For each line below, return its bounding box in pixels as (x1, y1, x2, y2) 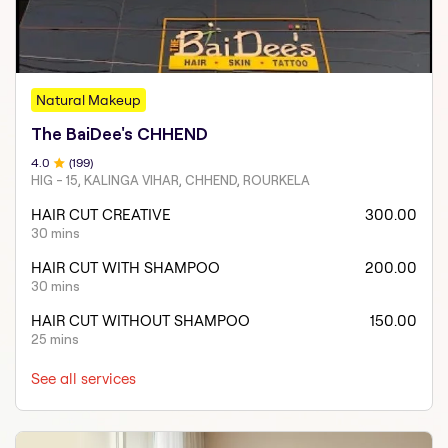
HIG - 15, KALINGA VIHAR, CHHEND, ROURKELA (31, 171, 311, 188)
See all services (31, 368, 137, 388)
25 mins (31, 330, 80, 347)
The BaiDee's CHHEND (31, 124, 209, 143)
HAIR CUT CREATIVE (31, 204, 172, 224)
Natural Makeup (36, 90, 142, 109)
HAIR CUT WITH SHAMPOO (31, 257, 221, 277)
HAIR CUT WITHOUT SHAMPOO (31, 310, 251, 330)
